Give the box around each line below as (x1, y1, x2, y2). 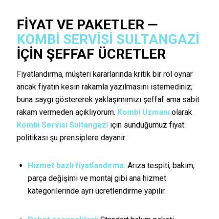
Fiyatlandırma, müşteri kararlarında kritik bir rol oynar (16, 69, 193, 79)
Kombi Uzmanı (117, 108, 170, 117)
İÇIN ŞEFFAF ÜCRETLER (16, 45, 166, 62)
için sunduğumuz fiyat (108, 120, 184, 130)
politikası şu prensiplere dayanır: (16, 133, 127, 143)
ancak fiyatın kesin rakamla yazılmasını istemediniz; (16, 82, 193, 92)
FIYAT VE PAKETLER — (16, 16, 158, 33)
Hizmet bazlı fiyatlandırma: (27, 160, 126, 170)
